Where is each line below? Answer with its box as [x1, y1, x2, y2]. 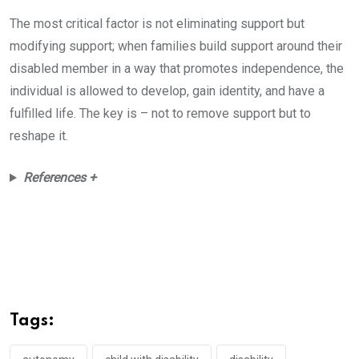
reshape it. [10, 128, 68, 144]
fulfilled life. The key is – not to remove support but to [10, 106, 311, 122]
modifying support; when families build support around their [10, 38, 342, 54]
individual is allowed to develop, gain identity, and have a [10, 83, 325, 99]
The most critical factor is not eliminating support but [10, 16, 305, 32]
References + [22, 170, 96, 186]
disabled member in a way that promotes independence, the [10, 61, 344, 77]
